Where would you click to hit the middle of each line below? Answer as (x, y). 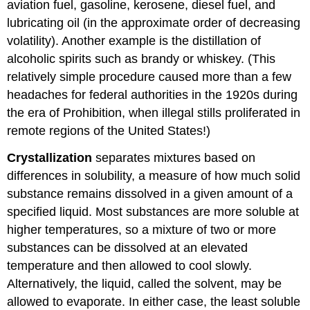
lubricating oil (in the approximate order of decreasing (154, 22)
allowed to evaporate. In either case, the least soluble (154, 301)
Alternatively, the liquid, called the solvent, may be (145, 283)
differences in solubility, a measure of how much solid (154, 175)
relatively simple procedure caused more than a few (149, 76)
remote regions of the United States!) (109, 130)
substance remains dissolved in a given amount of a (150, 193)
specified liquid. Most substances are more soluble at (153, 211)
